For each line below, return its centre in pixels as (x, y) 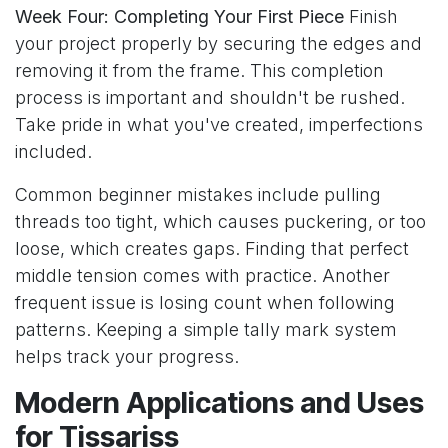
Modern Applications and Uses (219, 403)
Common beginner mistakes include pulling (198, 195)
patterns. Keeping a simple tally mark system (206, 330)
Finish (371, 17)
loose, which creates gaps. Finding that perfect (212, 249)
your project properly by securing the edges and (218, 44)
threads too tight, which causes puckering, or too (220, 222)
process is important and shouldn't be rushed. (210, 98)
